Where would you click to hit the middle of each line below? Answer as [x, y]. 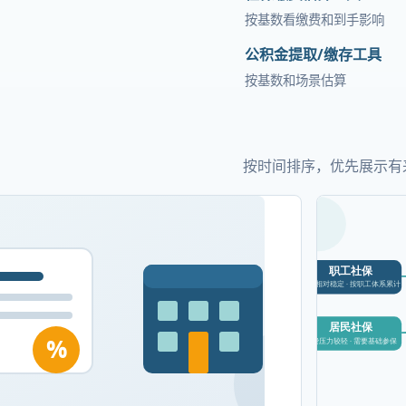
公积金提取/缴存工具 [313, 54]
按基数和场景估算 [295, 80]
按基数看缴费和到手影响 [314, 19]
